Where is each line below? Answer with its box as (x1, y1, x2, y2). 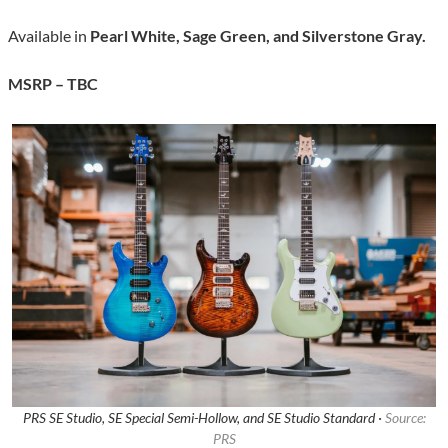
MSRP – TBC (8, 74, 98, 94)
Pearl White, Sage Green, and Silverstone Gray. (87, 26, 426, 46)
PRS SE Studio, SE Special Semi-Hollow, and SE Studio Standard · (22, 409, 385, 427)
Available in (8, 26, 87, 46)
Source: (384, 409, 426, 427)
